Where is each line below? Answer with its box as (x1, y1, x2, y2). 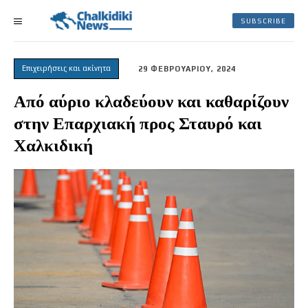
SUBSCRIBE (241, 16, 286, 25)
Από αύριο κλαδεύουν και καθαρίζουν (14, 90, 289, 113)
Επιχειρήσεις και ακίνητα (22, 63, 111, 72)
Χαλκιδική (14, 134, 93, 157)
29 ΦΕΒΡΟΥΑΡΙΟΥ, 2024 (138, 65, 236, 74)
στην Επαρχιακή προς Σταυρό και (14, 112, 262, 135)
